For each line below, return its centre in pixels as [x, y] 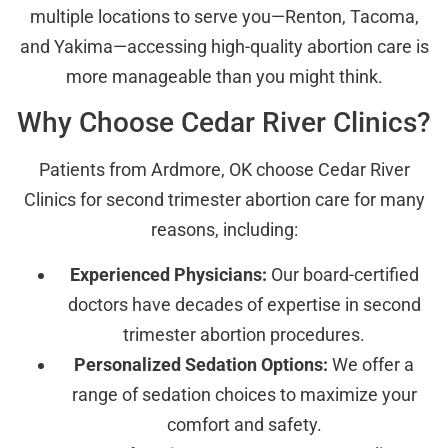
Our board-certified [342, 274]
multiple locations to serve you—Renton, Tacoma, [224, 16]
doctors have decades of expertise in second [244, 304]
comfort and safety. [244, 424]
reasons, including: [224, 230]
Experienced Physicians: [168, 274]
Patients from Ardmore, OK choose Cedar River [224, 170]
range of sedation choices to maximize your [244, 394]
